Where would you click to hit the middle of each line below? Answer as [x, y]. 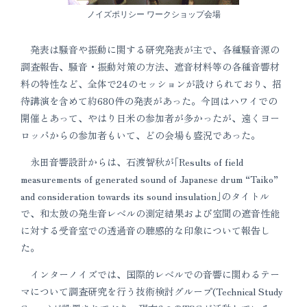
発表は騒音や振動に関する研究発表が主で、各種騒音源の [150, 49]
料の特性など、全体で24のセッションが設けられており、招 [151, 83]
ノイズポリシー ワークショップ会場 [153, 14]
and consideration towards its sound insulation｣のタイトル [145, 196]
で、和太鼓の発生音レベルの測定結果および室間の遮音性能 [150, 213]
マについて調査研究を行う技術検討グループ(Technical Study [152, 291]
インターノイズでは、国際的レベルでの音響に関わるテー [150, 274]
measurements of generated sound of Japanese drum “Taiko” [149, 179]
